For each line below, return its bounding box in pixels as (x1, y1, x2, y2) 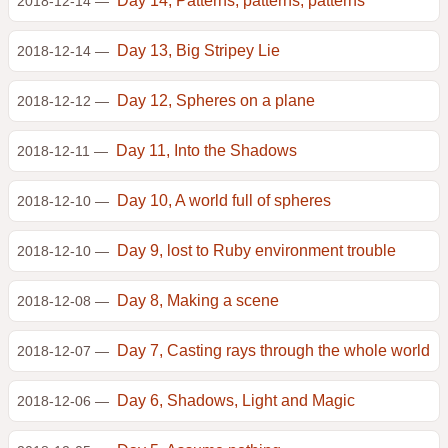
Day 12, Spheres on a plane (117, 92, 315, 109)
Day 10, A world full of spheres (117, 192, 331, 209)
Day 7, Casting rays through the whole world (117, 342, 430, 359)
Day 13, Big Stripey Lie (117, 42, 280, 59)
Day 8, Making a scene (117, 292, 279, 309)
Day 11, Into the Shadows (116, 142, 297, 159)
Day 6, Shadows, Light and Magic (117, 392, 355, 409)
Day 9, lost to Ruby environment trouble (117, 242, 396, 259)
